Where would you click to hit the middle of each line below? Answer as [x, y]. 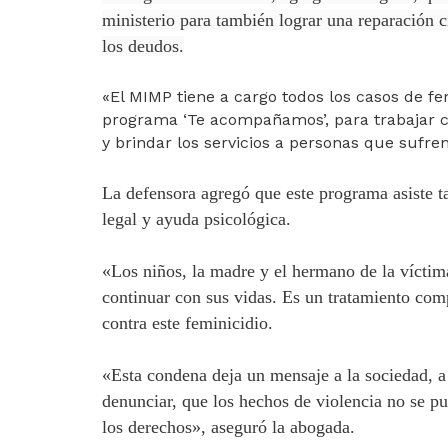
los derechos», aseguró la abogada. [228, 427]
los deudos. [143, 46]
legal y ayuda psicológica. [196, 219]
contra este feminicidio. [187, 323]
